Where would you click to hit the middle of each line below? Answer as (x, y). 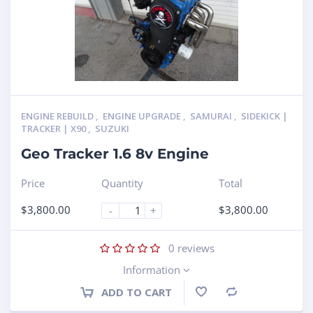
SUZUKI (112, 128)
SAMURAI (212, 116)
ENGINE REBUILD (58, 116)
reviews (195, 248)
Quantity (123, 183)
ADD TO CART (136, 292)
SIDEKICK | (264, 116)
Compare (258, 293)
